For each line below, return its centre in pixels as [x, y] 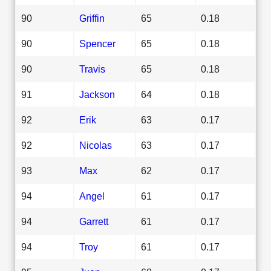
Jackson [97, 94]
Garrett [94, 221]
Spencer [97, 43]
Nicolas [96, 145]
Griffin [92, 18]
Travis [92, 69]
